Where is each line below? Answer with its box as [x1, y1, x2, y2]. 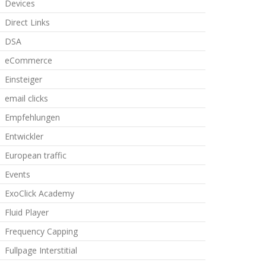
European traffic [4, 150, 66, 161]
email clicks [4, 93, 48, 104]
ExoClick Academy [4, 188, 74, 199]
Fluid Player [4, 207, 49, 218]
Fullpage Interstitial [4, 245, 77, 256]
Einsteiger [4, 74, 42, 85]
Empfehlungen [4, 112, 60, 123]
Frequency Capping [4, 226, 78, 237]
